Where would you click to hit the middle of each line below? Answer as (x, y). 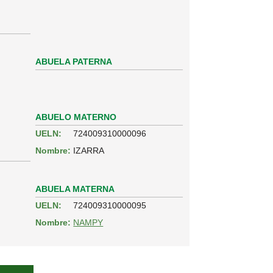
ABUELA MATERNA (75, 189)
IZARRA (89, 150)
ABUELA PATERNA (74, 61)
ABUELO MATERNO (76, 117)
